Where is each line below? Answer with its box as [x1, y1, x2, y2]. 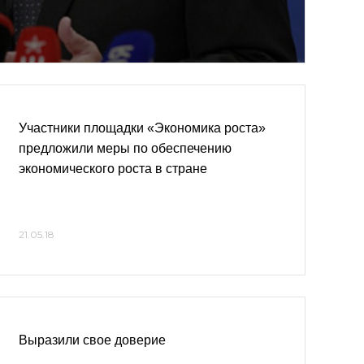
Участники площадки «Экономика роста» [19, 121, 266, 135]
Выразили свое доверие [19, 333, 166, 347]
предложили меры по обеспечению [19, 141, 232, 155]
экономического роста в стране [19, 162, 207, 175]
